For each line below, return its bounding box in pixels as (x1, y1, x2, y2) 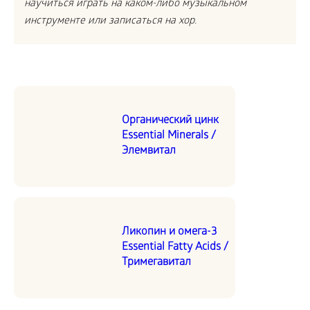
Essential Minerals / (122, 129, 216, 143)
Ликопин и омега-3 (122, 225, 217, 239)
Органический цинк (122, 113, 219, 127)
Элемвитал (122, 144, 176, 158)
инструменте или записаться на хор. (24, 15, 197, 28)
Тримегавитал (122, 255, 191, 269)
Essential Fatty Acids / (122, 240, 228, 254)
